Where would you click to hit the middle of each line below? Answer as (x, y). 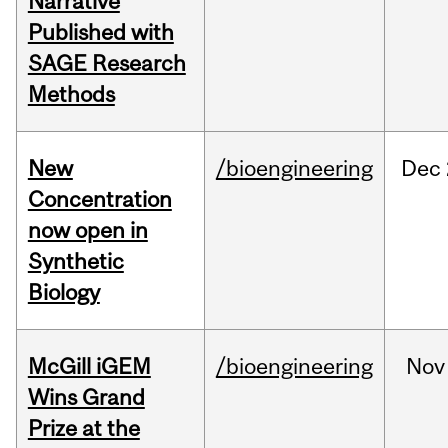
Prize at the (83, 428)
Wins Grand (86, 397)
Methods (71, 94)
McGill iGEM (89, 366)
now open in (87, 230)
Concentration (99, 199)
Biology (63, 292)
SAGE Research (106, 63)
